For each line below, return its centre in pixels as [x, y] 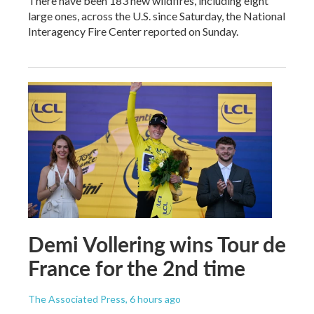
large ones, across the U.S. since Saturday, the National [157, 15]
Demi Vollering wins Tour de [157, 244]
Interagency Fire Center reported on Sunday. [133, 31]
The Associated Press [77, 299]
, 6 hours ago [153, 299]
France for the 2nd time [137, 267]
